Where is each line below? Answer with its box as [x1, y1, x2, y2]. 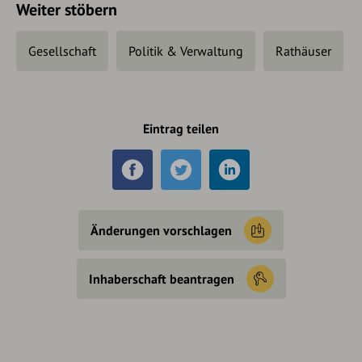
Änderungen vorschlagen [90, 222, 232, 239]
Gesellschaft [28, 43, 96, 60]
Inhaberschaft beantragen [88, 271, 234, 288]
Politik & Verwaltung [128, 43, 243, 60]
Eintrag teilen [143, 120, 219, 137]
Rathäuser [276, 43, 331, 60]
